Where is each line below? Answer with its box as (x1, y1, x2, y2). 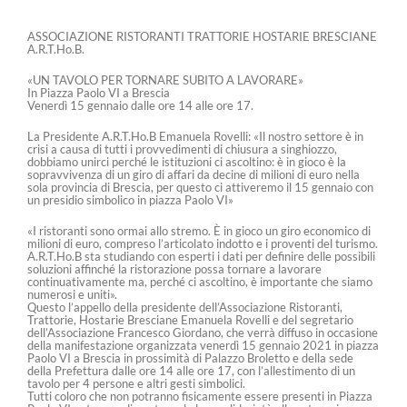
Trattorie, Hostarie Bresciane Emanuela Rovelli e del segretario (27, 313, 353, 327)
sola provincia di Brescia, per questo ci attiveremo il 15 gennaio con (27, 180, 373, 194)
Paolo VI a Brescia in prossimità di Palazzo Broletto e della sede (27, 351, 353, 365)
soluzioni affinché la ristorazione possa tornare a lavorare (27, 262, 322, 276)
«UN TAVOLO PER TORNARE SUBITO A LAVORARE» (27, 73, 303, 87)
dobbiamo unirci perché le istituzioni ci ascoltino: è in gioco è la (27, 154, 346, 169)
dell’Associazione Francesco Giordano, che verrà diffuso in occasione (27, 325, 378, 340)
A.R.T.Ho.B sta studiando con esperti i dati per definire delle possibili (27, 249, 375, 263)
